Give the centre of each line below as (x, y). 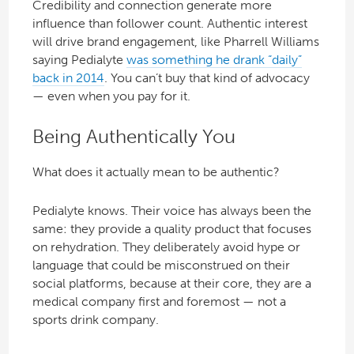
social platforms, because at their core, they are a (171, 283)
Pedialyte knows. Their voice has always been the (171, 210)
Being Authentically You (134, 137)
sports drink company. (95, 319)
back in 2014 (68, 78)
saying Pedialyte (79, 60)
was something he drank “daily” (214, 60)
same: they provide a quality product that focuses (171, 228)
